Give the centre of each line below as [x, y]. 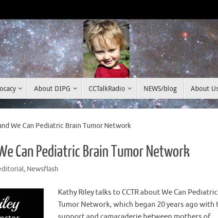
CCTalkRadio [107, 89]
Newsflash [42, 169]
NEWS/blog [160, 89]
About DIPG [52, 89]
